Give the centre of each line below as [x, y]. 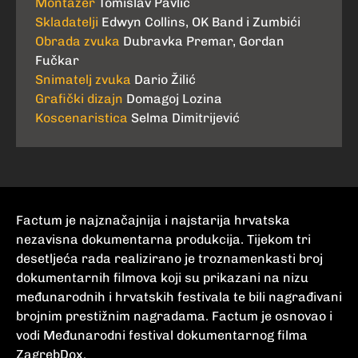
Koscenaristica [82, 118]
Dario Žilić [165, 80]
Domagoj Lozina [174, 99]
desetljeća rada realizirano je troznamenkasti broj [169, 259]
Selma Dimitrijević [185, 118]
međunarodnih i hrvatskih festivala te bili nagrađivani [179, 297]
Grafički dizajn [79, 99]
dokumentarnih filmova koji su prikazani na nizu [162, 278]
